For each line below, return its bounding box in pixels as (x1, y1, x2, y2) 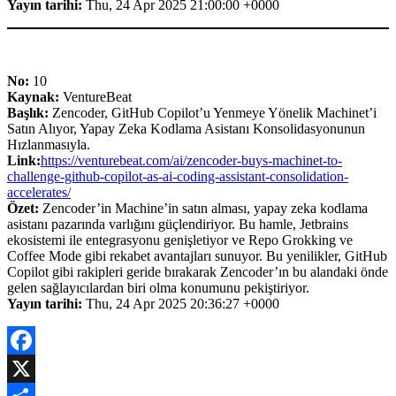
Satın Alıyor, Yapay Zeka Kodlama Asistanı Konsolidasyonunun (7, 121, 365, 137)
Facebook (7, 361, 62, 377)
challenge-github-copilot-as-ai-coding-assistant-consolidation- (7, 169, 348, 185)
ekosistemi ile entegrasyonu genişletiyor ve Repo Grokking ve (7, 232, 353, 248)
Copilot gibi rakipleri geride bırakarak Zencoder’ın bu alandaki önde (7, 264, 388, 280)
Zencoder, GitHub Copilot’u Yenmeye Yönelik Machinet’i (49, 105, 377, 121)
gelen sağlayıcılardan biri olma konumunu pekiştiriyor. (7, 280, 309, 296)
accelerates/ (7, 185, 71, 201)
